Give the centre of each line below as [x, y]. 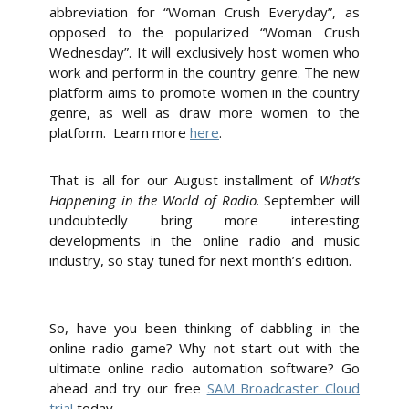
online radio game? [111, 348]
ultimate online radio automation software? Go [204, 368]
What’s [340, 180]
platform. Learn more [120, 133]
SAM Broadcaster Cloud [283, 388]
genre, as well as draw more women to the [204, 113]
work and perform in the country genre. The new [204, 73]
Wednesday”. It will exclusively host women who [204, 52]
